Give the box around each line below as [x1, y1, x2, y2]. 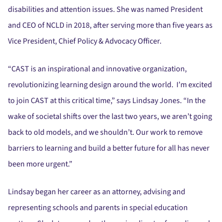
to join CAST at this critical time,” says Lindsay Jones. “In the [8, 95, 206, 107]
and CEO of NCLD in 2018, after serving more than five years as [8, 20, 213, 31]
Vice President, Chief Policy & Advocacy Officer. [8, 36, 162, 47]
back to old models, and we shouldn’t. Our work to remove [8, 127, 203, 138]
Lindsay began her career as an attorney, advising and [8, 186, 185, 198]
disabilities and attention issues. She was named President [8, 4, 203, 15]
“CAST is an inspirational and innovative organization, [8, 63, 187, 75]
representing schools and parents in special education [8, 202, 188, 214]
